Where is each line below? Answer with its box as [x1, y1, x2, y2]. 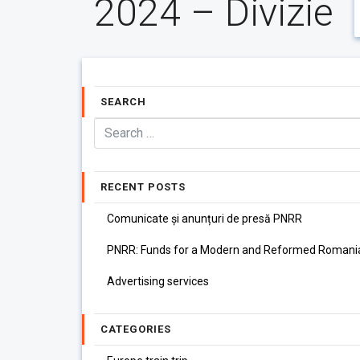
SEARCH [100, 96, 146, 108]
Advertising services [107, 275, 209, 288]
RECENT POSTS [100, 181, 186, 193]
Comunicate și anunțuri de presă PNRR [107, 212, 302, 225]
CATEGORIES [100, 323, 171, 335]
